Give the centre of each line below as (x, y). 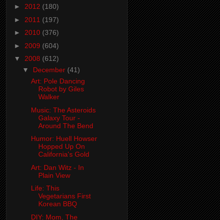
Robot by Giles (61, 89)
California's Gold (64, 154)
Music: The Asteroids (63, 110)
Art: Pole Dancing (58, 81)
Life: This (45, 188)
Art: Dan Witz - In (57, 167)
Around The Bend (66, 125)
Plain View (54, 175)
